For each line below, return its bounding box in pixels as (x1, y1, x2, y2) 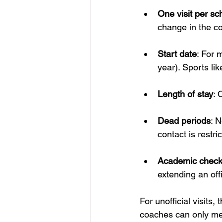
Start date (158, 49, 197, 59)
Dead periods (158, 115, 211, 126)
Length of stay (158, 89, 213, 100)
